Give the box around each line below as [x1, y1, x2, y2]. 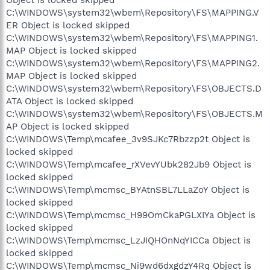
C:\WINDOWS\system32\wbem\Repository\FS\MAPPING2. [6, 58, 260, 69]
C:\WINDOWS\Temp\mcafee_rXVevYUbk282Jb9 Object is [6, 159, 251, 170]
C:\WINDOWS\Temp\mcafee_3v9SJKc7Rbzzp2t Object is [6, 134, 250, 145]
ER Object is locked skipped [6, 20, 130, 31]
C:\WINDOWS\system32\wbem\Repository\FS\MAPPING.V [6, 7, 259, 18]
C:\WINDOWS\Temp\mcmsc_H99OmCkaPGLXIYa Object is [6, 210, 256, 221]
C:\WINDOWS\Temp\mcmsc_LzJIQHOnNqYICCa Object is [6, 235, 251, 246]
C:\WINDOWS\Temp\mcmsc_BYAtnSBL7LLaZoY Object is [6, 184, 250, 195]
